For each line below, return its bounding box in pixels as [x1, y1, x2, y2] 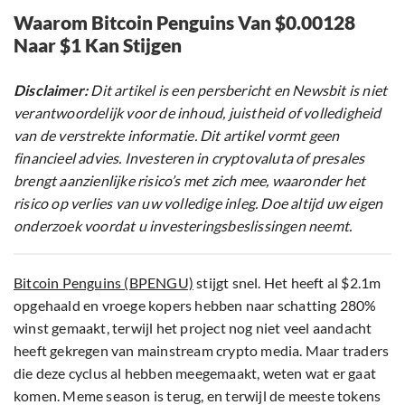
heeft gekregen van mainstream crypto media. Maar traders [14, 342, 390, 360]
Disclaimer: [14, 81, 89, 99]
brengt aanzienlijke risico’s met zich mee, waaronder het [14, 172, 366, 190]
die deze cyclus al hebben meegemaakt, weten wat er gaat [14, 364, 377, 382]
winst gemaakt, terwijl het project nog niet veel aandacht [14, 319, 372, 337]
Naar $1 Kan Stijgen [14, 33, 182, 57]
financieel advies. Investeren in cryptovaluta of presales [14, 149, 365, 167]
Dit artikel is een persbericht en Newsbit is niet [88, 81, 388, 99]
